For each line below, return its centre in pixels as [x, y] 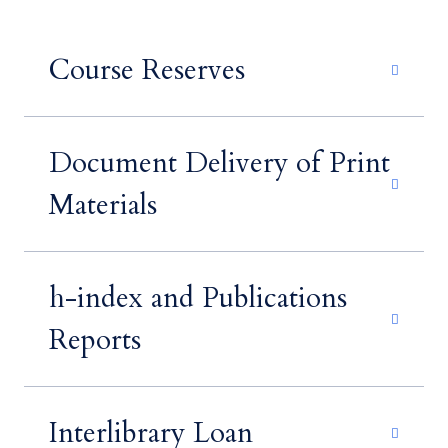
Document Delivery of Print [219, 163]
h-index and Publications [198, 298]
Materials [103, 205]
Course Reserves [147, 70]
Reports [95, 340]
